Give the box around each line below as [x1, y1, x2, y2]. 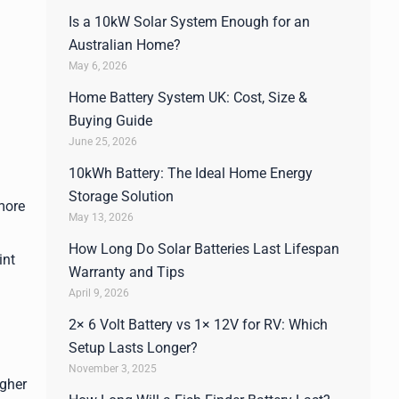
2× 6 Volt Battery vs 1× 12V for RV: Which [69, 316, 328, 333]
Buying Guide [69, 112, 152, 129]
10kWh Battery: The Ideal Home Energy [69, 165, 313, 182]
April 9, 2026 [69, 287, 129, 299]
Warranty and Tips [69, 264, 184, 281]
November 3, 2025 [69, 362, 157, 375]
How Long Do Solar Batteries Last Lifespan [69, 240, 339, 257]
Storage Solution [69, 188, 174, 205]
